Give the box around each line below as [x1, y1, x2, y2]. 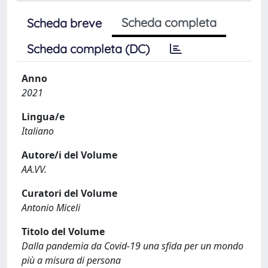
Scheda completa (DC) [27, 41, 150, 56]
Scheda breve [27, 15, 102, 31]
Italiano [22, 124, 54, 138]
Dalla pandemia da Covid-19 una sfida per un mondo [22, 239, 243, 252]
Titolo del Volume [22, 224, 105, 238]
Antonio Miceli [22, 200, 80, 214]
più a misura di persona [22, 253, 121, 267]
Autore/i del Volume [22, 148, 117, 162]
